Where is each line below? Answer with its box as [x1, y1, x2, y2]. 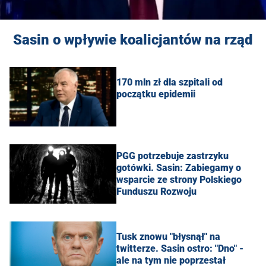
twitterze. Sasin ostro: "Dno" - [116, 242, 243, 254]
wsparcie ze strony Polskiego [116, 173, 242, 185]
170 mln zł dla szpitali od [116, 76, 223, 88]
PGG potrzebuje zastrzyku [116, 150, 229, 161]
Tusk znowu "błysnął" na [116, 230, 220, 242]
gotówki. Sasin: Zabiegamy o [116, 161, 241, 173]
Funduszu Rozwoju [116, 185, 197, 197]
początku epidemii [116, 88, 195, 100]
